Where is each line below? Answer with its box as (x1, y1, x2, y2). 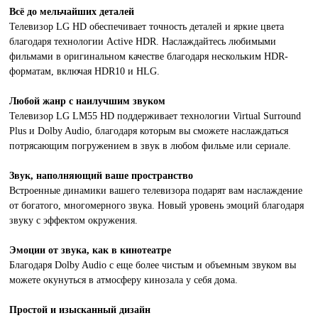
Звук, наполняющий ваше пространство (9, 170, 194, 181)
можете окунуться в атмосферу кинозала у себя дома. (9, 275, 238, 285)
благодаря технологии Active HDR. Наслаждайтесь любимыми (9, 36, 277, 47)
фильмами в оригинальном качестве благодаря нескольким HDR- (9, 51, 289, 62)
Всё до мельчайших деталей (9, 6, 135, 17)
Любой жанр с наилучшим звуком (9, 96, 166, 106)
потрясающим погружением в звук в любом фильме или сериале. (9, 141, 292, 151)
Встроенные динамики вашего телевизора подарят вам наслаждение (9, 185, 303, 196)
